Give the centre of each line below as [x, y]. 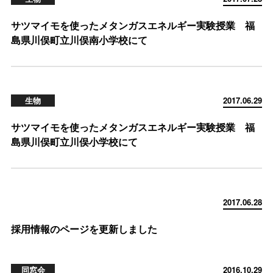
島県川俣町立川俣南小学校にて [79, 40]
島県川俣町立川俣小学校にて [74, 142]
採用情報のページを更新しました [84, 229]
